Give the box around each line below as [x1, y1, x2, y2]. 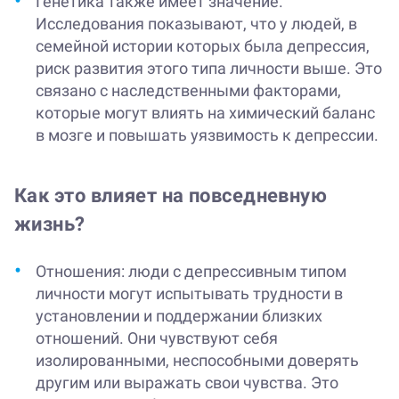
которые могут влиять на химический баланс [36, 103, 375, 123]
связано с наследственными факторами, [36, 81, 341, 101]
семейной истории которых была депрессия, [36, 37, 370, 56]
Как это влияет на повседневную [14, 184, 328, 208]
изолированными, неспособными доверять [36, 351, 359, 370]
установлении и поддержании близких [36, 306, 322, 326]
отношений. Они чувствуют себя [36, 329, 278, 348]
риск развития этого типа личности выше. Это [36, 59, 382, 78]
